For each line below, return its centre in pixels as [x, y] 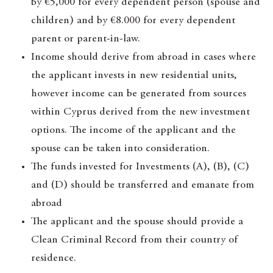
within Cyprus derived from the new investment [140, 112]
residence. [54, 258]
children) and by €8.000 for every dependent [133, 21]
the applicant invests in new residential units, [134, 76]
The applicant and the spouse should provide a [137, 222]
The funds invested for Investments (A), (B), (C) [140, 167]
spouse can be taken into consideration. [120, 149]
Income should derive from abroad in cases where [144, 57]
